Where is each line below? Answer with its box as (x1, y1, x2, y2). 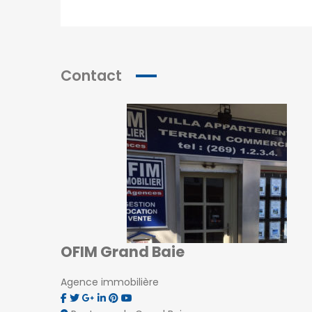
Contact (61, 65, 122, 86)
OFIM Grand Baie (61, 241, 185, 262)
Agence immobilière (61, 274, 159, 289)
